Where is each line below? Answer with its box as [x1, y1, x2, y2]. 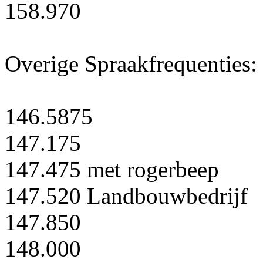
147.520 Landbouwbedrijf [5, 183, 248, 209]
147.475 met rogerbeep [5, 157, 219, 183]
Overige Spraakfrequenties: [5, 51, 257, 77]
